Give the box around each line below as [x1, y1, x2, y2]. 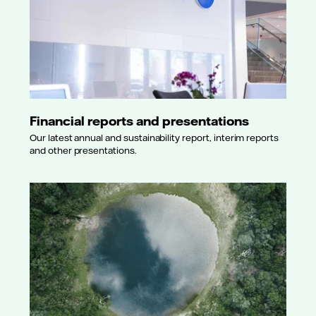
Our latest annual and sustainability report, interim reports [30, 132, 279, 144]
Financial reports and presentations [30, 113, 249, 129]
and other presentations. [30, 145, 136, 157]
